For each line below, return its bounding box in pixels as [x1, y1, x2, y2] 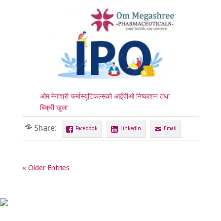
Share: [34, 122, 57, 133]
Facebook [75, 125, 98, 132]
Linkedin [120, 125, 141, 132]
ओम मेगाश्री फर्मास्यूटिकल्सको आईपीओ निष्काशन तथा [39, 91, 170, 101]
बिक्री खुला [39, 102, 68, 112]
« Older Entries [22, 163, 70, 173]
